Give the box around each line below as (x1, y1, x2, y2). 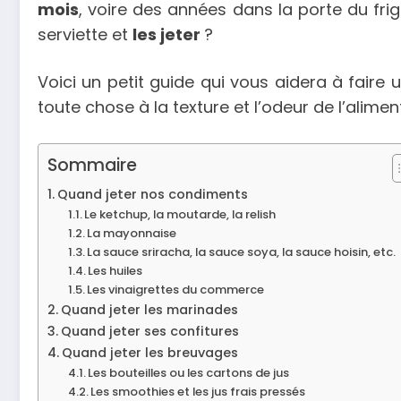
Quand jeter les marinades (60, 300, 238, 319)
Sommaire (47, 153, 137, 178)
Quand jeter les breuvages (61, 343, 238, 362)
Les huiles (88, 261, 143, 279)
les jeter (132, 22, 204, 46)
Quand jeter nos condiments (56, 184, 248, 203)
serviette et (38, 22, 132, 46)
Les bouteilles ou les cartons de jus (88, 363, 290, 381)
